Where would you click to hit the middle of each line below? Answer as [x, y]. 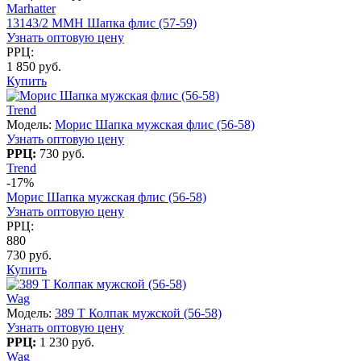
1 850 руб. [34, 66]
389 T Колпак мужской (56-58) [138, 313]
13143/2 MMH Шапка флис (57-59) [102, 23]
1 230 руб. [67, 342]
